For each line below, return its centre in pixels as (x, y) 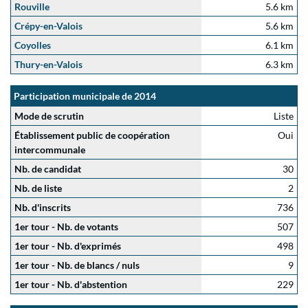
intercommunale (50, 150)
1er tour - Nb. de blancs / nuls (77, 265)
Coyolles (33, 45)
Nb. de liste (38, 188)
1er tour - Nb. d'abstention (71, 284)
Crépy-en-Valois (48, 26)
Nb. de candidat (48, 169)
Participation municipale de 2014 (85, 96)
